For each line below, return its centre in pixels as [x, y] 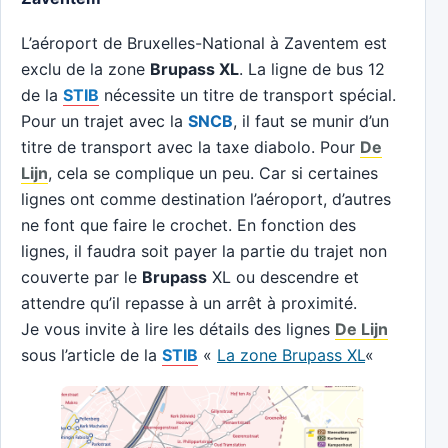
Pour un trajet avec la [104, 120]
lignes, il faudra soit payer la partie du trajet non [204, 250]
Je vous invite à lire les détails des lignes [178, 328]
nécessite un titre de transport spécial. [247, 94]
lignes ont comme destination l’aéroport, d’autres [206, 198]
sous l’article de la [91, 354]
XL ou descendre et [283, 276]
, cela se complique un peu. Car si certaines [213, 172]
